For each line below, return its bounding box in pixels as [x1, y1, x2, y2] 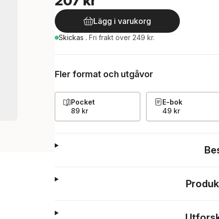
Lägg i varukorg [93, 16, 151, 26]
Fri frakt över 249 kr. [89, 33, 154, 42]
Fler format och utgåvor [55, 69, 153, 79]
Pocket [71, 98, 95, 106]
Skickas [59, 33, 86, 42]
